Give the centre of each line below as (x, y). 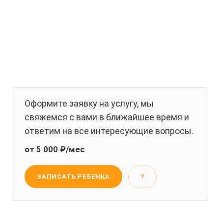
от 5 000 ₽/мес (55, 149)
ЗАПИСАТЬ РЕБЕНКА (73, 177)
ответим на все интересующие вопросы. (109, 131)
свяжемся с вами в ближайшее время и (107, 117)
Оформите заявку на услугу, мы (89, 103)
